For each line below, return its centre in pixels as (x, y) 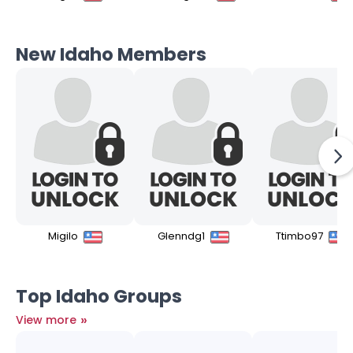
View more (48, 320)
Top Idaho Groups (99, 296)
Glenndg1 (182, 236)
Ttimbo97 (300, 236)
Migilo (64, 236)
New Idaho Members (111, 55)
